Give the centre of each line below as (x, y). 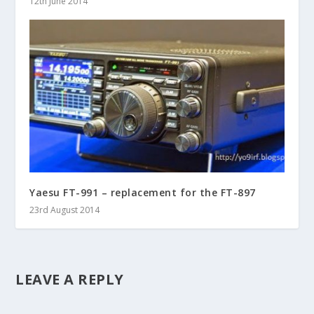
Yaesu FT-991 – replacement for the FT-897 (143, 192)
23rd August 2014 (65, 210)
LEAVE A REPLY (70, 279)
